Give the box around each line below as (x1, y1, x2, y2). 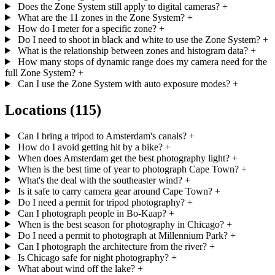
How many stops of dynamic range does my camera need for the (17, 56, 267, 67)
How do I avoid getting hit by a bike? (17, 141, 163, 152)
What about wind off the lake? (17, 263, 135, 274)
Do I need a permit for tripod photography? (17, 196, 185, 207)
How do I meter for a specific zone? (17, 23, 157, 34)
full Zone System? (5, 67, 76, 78)
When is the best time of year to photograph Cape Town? (17, 163, 239, 174)
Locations (5, 101, 70, 118)
